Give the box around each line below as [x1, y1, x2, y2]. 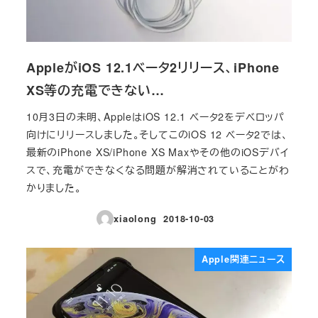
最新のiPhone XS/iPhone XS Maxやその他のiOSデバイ [26, 145, 289, 160]
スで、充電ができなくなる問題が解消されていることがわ [26, 163, 290, 177]
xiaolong [114, 212, 157, 225]
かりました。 [26, 180, 82, 195]
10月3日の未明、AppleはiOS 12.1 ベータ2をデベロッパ [26, 109, 285, 124]
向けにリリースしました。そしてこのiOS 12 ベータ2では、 [26, 127, 288, 142]
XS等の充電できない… [26, 80, 165, 99]
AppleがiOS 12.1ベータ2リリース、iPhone [26, 57, 280, 77]
